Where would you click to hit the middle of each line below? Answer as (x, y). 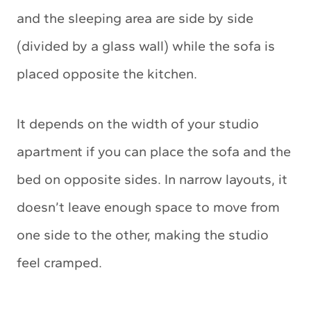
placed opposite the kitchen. (107, 73)
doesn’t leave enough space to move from (148, 207)
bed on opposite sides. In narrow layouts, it (152, 179)
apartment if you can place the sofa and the (154, 151)
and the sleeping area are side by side (135, 18)
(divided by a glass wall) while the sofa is (146, 45)
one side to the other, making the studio (143, 234)
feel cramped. (59, 262)
